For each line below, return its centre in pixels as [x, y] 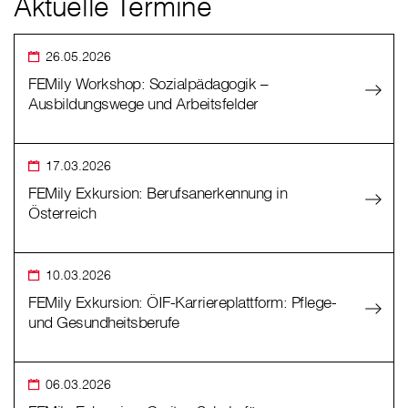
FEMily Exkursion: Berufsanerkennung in [158, 193]
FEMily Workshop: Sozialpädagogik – [148, 84]
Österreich [62, 213]
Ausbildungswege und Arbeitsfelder [143, 104]
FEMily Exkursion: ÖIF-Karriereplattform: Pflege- [182, 302]
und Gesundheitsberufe [104, 322]
